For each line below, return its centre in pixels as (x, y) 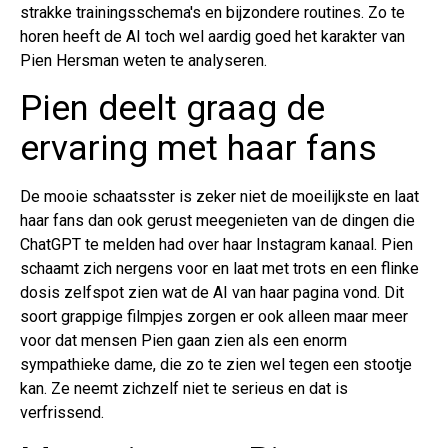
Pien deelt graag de (172, 109)
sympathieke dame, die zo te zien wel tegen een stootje (216, 365)
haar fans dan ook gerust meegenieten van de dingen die (217, 221)
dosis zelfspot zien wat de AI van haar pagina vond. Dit (212, 293)
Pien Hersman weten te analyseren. (143, 61)
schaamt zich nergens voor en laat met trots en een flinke (219, 269)
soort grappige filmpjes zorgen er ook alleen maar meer (214, 317)
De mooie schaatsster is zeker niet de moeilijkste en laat (219, 197)
